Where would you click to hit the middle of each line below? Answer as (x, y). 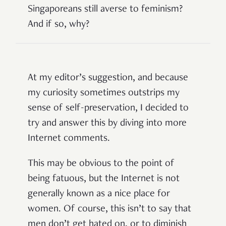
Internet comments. (69, 139)
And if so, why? (59, 25)
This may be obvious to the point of (101, 164)
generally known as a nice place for (99, 194)
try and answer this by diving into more (107, 124)
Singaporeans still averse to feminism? (105, 10)
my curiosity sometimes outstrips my (104, 94)
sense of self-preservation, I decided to (108, 109)
